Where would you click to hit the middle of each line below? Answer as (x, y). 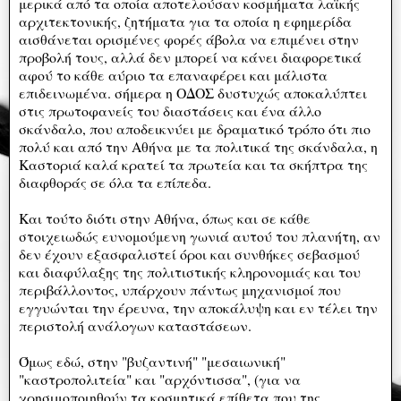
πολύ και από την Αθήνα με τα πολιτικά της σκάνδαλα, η (198, 146)
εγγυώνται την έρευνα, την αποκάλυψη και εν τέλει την (198, 307)
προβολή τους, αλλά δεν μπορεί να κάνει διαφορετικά (190, 56)
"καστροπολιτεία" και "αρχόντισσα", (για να (160, 379)
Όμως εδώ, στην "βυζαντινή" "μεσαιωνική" (152, 361)
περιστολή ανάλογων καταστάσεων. (137, 325)
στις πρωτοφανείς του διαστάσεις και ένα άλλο (170, 110)
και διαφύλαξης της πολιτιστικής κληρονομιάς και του (190, 271)
